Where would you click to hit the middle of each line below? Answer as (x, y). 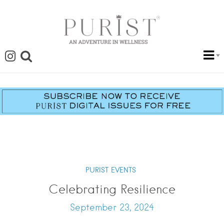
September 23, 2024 (112, 207)
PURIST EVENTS (111, 170)
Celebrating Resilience (112, 189)
